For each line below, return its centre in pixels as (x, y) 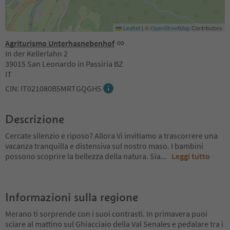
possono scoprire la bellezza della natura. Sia (83, 156)
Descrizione (35, 119)
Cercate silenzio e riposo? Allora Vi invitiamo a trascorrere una (111, 135)
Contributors (206, 27)
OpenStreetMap (170, 27)
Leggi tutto (191, 156)
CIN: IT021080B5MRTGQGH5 (53, 88)
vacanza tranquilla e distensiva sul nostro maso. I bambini (104, 146)
